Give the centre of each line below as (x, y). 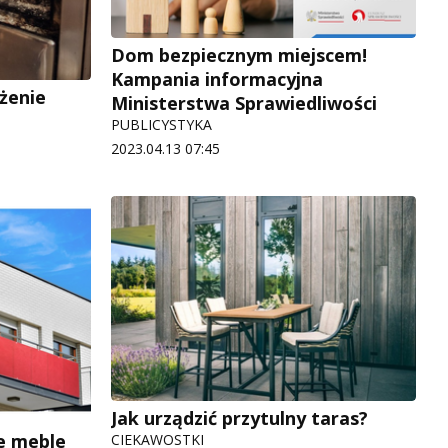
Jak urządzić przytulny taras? (239, 417)
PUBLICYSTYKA (161, 124)
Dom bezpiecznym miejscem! (239, 54)
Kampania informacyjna (217, 78)
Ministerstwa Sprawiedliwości (244, 102)
